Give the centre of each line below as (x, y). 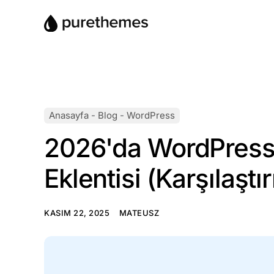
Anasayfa (69, 115)
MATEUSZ (139, 213)
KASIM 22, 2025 (78, 213)
